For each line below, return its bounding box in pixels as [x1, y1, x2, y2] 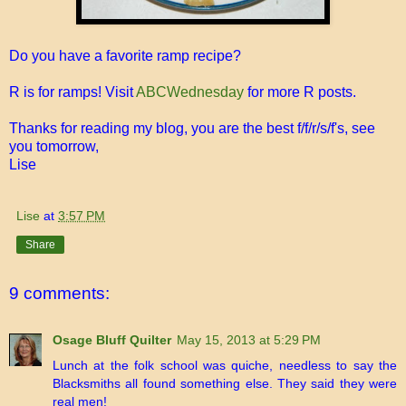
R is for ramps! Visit [9, 83, 136, 100]
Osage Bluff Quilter [53, 333, 171, 348]
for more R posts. [244, 83, 356, 100]
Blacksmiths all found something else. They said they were [53, 376, 397, 391]
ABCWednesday [136, 83, 244, 100]
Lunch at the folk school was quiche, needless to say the [53, 358, 397, 373]
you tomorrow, [9, 138, 99, 154]
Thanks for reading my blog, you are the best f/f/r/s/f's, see [9, 120, 375, 136]
